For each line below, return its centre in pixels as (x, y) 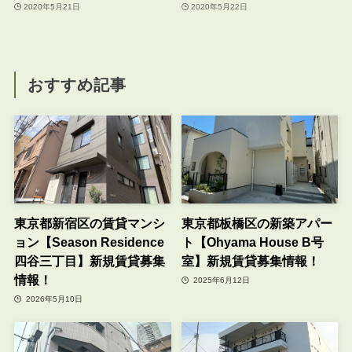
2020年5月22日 (219, 7)
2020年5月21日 (52, 7)
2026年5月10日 (53, 299)
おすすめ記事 (77, 84)
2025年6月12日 (220, 280)
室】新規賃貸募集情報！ (250, 261)
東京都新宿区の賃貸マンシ (89, 224)
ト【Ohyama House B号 (252, 242)
